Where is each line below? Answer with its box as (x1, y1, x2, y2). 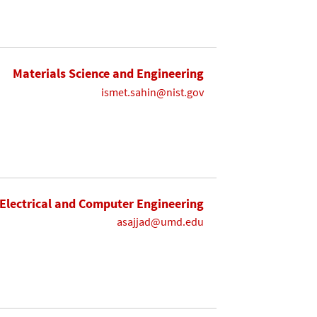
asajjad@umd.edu (117, 214, 204, 229)
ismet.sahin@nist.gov (101, 84, 204, 99)
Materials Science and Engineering (13, 64, 204, 81)
